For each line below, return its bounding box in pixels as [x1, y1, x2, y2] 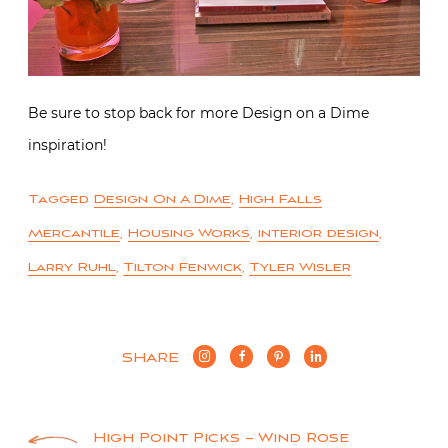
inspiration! [28, 249, 107, 268]
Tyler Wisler [249, 373, 351, 389]
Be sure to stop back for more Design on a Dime [28, 217, 369, 236]
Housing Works [128, 339, 250, 355]
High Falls [239, 305, 322, 321]
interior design [258, 339, 379, 355]
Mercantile [28, 339, 120, 355]
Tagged [28, 305, 94, 321]
